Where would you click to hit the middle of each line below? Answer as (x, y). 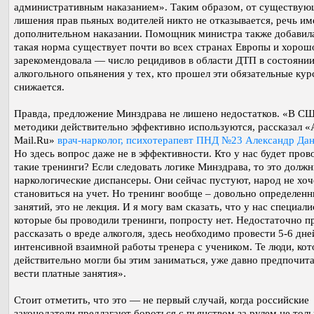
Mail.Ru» (36, 141)
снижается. (39, 87)
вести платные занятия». (70, 274)
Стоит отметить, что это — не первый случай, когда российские (162, 300)
